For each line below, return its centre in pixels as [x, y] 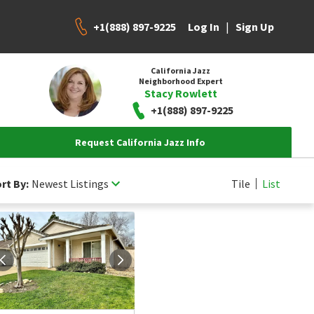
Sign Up [255, 27]
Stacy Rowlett [180, 93]
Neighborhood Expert [180, 81]
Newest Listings [70, 183]
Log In [204, 27]
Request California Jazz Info [140, 142]
